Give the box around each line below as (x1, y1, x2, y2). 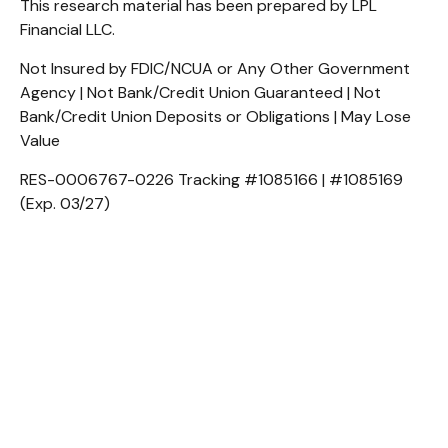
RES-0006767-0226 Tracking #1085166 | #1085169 (20, 169, 403, 191)
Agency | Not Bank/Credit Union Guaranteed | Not (20, 82, 381, 104)
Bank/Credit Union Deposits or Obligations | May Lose (20, 106, 411, 128)
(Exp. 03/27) (20, 193, 110, 215)
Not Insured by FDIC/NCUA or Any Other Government (20, 58, 410, 80)
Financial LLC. (20, 19, 115, 41)
